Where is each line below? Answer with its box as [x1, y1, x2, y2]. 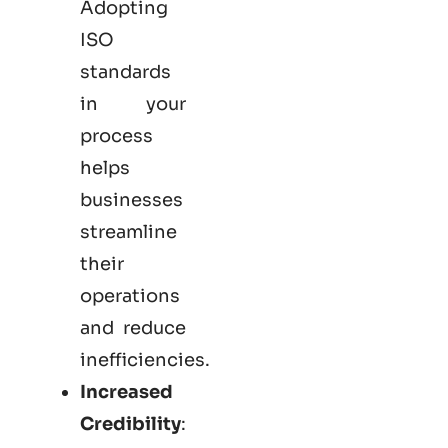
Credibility [80, 412, 181, 435]
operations [80, 284, 180, 307]
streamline [80, 220, 177, 243]
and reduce [80, 316, 186, 339]
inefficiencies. [80, 348, 210, 371]
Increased [80, 380, 173, 403]
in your [80, 92, 186, 115]
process [80, 124, 153, 147]
